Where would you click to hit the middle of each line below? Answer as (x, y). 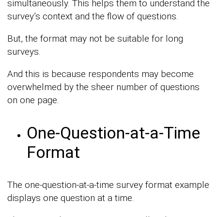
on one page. (33, 100)
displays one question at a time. (71, 198)
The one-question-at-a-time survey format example (108, 185)
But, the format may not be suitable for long (95, 39)
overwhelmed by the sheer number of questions (103, 87)
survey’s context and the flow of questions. (93, 16)
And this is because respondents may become (101, 74)
